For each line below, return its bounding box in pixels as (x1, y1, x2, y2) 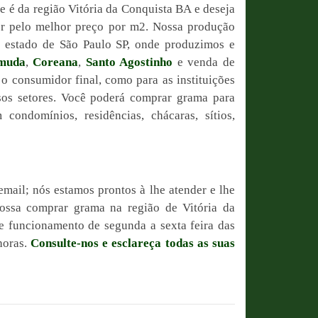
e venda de (172, 55, 236, 69)
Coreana (33, 55, 79, 69)
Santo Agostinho (85, 55, 173, 69)
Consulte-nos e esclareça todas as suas (31, 236, 235, 250)
